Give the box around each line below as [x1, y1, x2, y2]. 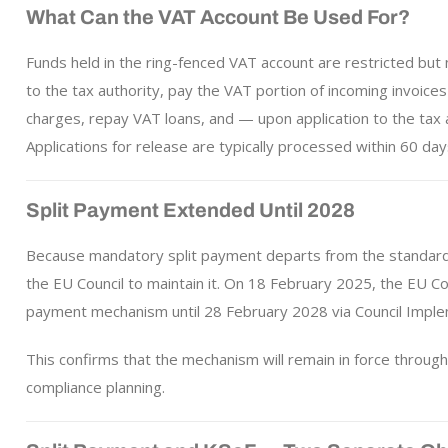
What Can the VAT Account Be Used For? [25, 6, 410, 28]
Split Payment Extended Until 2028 [25, 199, 355, 221]
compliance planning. [25, 377, 165, 397]
